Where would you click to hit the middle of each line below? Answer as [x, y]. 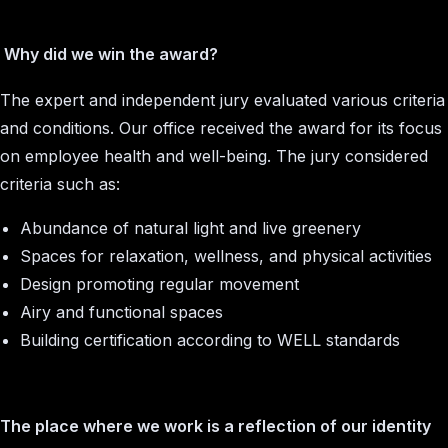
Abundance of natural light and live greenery [190, 228]
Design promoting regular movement [159, 284]
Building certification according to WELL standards [210, 340]
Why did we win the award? [111, 54]
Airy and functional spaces [121, 312]
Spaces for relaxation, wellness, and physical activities [226, 256]
